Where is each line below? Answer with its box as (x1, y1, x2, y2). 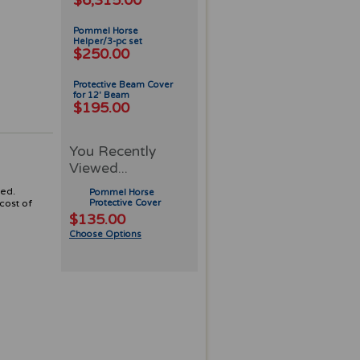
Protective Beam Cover (73, 80, 173, 90)
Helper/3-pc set (73, 36, 142, 47)
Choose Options (69, 229, 141, 239)
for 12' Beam (73, 90, 129, 100)
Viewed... (69, 160, 128, 177)
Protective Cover (89, 198, 161, 208)
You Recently (69, 143, 156, 160)
